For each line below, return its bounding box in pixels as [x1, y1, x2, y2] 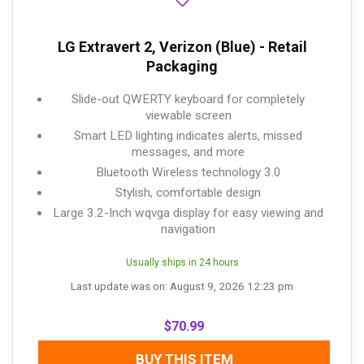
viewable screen [145, 107, 232, 123]
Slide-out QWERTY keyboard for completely [71, 91, 305, 106]
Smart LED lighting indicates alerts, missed [74, 128, 302, 143]
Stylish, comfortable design [115, 184, 261, 200]
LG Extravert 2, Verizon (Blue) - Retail [57, 37, 307, 55]
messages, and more [132, 144, 245, 159]
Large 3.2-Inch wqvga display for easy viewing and [53, 205, 323, 220]
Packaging [146, 57, 218, 75]
